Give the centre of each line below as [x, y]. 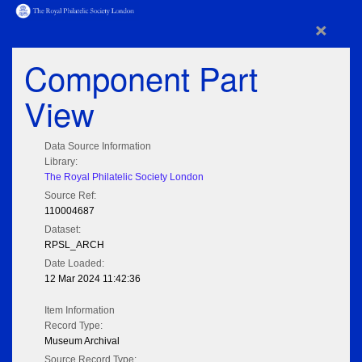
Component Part [141, 78]
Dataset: [63, 230]
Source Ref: [70, 196]
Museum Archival [82, 341]
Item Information [80, 311]
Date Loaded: [74, 264]
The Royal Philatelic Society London [124, 177]
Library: [61, 162]
